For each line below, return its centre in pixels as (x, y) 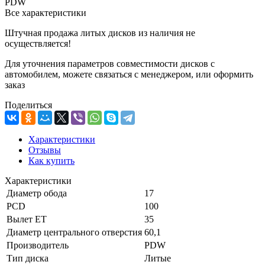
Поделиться (28, 105)
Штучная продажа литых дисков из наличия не (100, 33)
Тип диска (28, 258)
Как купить (51, 160)
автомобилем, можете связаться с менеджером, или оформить (129, 74)
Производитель (38, 245)
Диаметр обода (37, 193)
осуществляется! (38, 43)
